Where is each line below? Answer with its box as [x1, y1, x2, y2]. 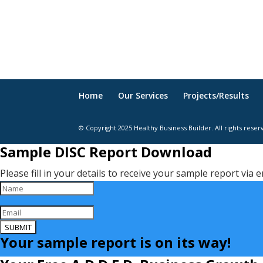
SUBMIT [5, 221, 32, 232]
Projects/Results [183, 89, 249, 101]
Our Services [118, 89, 168, 101]
